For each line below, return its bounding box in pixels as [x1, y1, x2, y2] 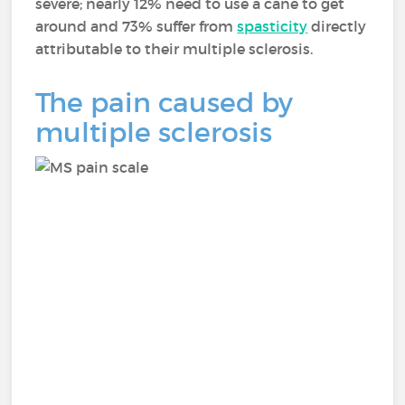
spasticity [237, 17, 308, 35]
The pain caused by [35, 86, 294, 119]
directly [307, 17, 367, 35]
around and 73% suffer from [35, 17, 238, 35]
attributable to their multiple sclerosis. [35, 40, 317, 58]
